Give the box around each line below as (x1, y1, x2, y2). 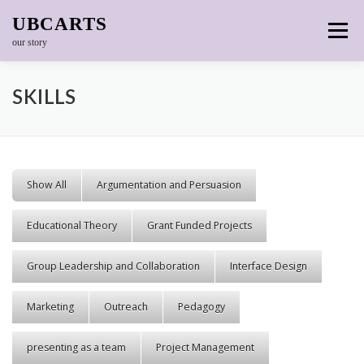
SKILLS (12, 89, 76, 108)
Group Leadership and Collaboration (27, 259, 200, 273)
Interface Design (230, 259, 307, 273)
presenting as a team (27, 340, 126, 354)
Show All (27, 178, 67, 192)
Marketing (27, 300, 74, 314)
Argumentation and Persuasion (97, 178, 241, 192)
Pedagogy (178, 300, 225, 314)
